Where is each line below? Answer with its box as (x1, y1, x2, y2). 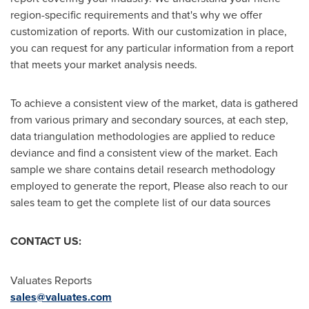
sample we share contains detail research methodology (10, 161, 275, 177)
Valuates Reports (10, 272, 92, 288)
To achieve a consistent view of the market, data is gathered (10, 95, 298, 110)
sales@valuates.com (10, 289, 112, 305)
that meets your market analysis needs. (10, 57, 197, 72)
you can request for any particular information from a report (10, 40, 294, 55)
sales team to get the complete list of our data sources (10, 195, 270, 210)
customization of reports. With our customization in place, (10, 23, 287, 39)
